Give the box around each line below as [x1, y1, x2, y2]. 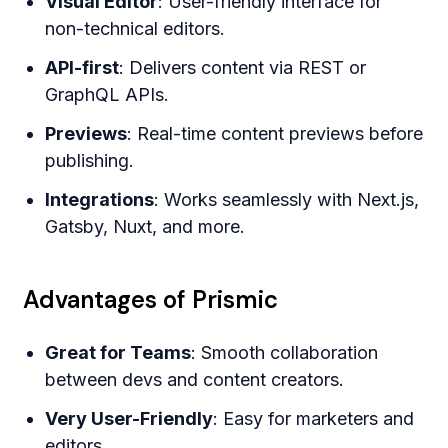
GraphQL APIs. [45, 84, 170, 106]
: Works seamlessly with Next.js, [154, 189, 420, 211]
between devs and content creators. [45, 369, 345, 391]
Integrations [45, 189, 155, 211]
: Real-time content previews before [127, 123, 424, 145]
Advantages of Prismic [23, 284, 279, 316]
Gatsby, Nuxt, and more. [45, 216, 246, 238]
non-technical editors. [45, 18, 226, 40]
